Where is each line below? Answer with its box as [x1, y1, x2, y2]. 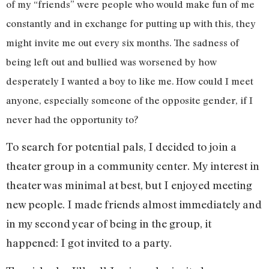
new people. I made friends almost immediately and [6, 198, 262, 211]
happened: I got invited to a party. [6, 236, 172, 250]
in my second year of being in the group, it [6, 217, 211, 231]
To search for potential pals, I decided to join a [6, 140, 237, 154]
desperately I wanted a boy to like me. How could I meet [6, 74, 253, 87]
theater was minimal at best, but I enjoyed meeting [6, 178, 252, 192]
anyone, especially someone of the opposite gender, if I [6, 94, 253, 106]
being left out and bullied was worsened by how [6, 55, 217, 68]
